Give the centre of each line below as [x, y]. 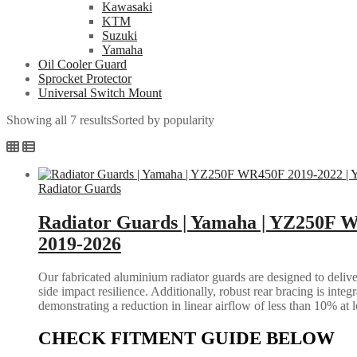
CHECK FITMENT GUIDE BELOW [186, 339]
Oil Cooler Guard [82, 64]
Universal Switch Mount [100, 92]
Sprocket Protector [85, 78]
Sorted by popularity [163, 120]
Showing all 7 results [59, 120]
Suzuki [120, 35]
